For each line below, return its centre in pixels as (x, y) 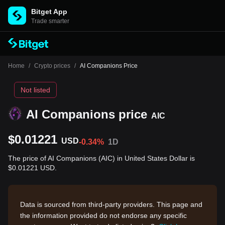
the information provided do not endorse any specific (103, 215)
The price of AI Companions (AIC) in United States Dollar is (101, 158)
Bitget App (49, 12)
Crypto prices (52, 66)
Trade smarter (50, 21)
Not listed (35, 90)
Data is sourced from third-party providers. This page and (111, 204)
